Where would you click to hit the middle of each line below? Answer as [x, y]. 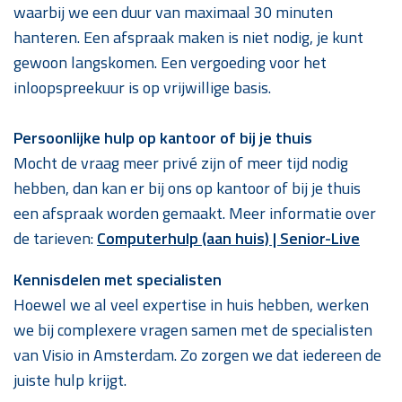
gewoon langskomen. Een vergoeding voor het [170, 62]
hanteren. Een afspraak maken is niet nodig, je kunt [188, 37]
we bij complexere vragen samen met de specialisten [193, 329]
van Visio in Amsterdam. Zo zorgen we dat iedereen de [197, 354]
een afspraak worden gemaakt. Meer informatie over [195, 213]
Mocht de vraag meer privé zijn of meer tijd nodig [181, 162]
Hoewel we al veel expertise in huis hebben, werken [191, 304]
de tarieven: [55, 238]
